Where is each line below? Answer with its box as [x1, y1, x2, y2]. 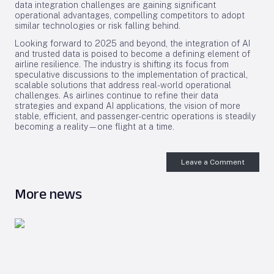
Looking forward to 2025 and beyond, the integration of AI [15, 39, 250, 48]
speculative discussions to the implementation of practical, [15, 70, 248, 80]
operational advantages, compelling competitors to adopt [15, 10, 245, 20]
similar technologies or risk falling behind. [15, 21, 180, 31]
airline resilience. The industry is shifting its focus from [15, 59, 229, 69]
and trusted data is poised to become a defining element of [15, 49, 250, 59]
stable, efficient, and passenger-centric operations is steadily [15, 111, 256, 121]
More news [15, 185, 82, 202]
